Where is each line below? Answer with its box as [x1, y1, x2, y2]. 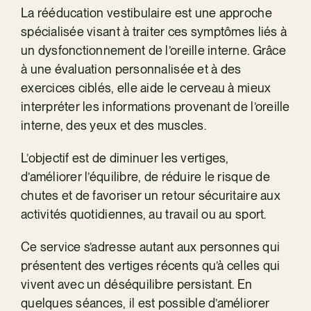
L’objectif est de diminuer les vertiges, [20, 150, 229, 165]
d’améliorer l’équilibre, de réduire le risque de [20, 169, 270, 184]
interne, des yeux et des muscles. [20, 117, 206, 133]
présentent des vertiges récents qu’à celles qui [20, 258, 280, 273]
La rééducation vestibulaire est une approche [20, 5, 272, 20]
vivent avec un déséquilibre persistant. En [20, 276, 253, 292]
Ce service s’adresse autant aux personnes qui [20, 239, 280, 254]
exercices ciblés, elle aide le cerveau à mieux [20, 80, 271, 95]
